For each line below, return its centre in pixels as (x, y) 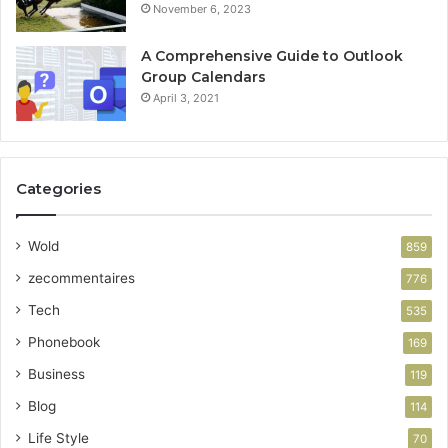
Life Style (58, 437)
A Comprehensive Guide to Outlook (272, 55)
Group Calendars (203, 76)
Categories (58, 188)
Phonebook (64, 341)
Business (56, 373)
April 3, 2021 (186, 97)
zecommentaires (81, 277)
